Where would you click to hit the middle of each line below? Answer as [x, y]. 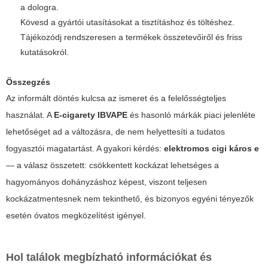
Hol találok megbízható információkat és [109, 257]
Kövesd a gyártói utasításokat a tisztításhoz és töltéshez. [127, 22]
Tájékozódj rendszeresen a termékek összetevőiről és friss [131, 37]
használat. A [30, 115]
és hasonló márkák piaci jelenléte [191, 115]
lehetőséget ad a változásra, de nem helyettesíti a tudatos [115, 131]
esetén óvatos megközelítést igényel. [76, 215]
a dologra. [39, 7]
